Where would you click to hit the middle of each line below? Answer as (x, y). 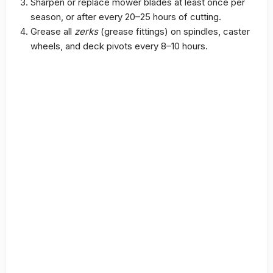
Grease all (52, 31)
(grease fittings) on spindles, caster (174, 31)
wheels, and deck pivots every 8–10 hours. (119, 46)
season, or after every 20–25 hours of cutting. (126, 16)
